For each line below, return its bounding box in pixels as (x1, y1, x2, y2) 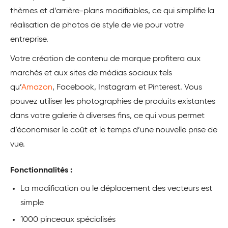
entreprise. (10, 35, 48, 44)
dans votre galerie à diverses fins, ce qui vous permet (10, 111, 205, 120)
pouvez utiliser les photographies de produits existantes (10, 97, 215, 106)
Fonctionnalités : (10, 166, 72, 175)
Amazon (21, 83, 52, 92)
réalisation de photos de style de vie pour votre (10, 21, 184, 30)
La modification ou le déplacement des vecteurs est (20, 184, 212, 193)
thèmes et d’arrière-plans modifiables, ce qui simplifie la (10, 7, 214, 15)
